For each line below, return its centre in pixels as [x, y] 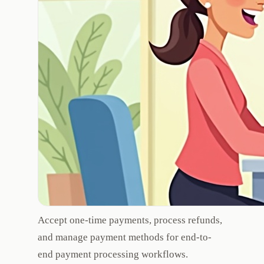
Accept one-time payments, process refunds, [130, 220]
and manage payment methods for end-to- [125, 237]
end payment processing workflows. [113, 255]
